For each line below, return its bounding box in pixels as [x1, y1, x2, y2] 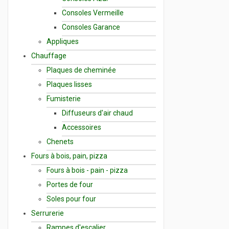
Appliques [47, 37, 79, 45]
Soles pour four [47, 194, 96, 203]
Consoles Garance [62, 22, 120, 31]
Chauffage [31, 51, 66, 60]
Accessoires [62, 123, 101, 131]
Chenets [47, 137, 74, 146]
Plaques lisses [47, 80, 92, 88]
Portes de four [47, 180, 93, 189]
